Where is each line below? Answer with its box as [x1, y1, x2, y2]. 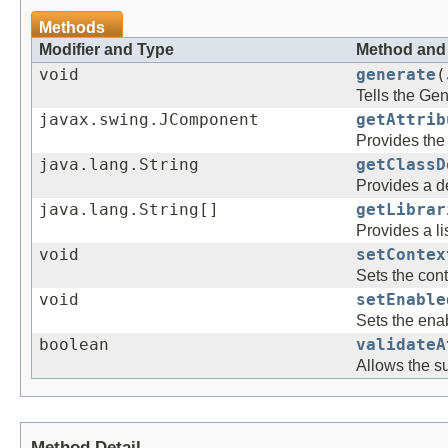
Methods [39, 18, 105, 36]
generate [356, 65, 436, 84]
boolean [39, 335, 109, 354]
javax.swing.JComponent [39, 110, 259, 129]
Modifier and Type [39, 40, 174, 58]
